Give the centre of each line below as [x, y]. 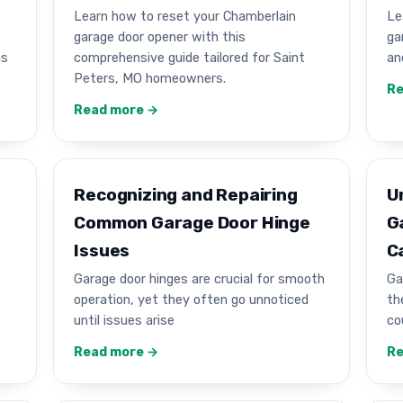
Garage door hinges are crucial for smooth [200, 279]
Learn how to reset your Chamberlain [185, 16]
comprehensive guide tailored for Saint [190, 57]
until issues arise [125, 321]
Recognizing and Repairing [186, 194]
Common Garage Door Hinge [192, 222]
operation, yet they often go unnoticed [192, 300]
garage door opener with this [160, 36]
